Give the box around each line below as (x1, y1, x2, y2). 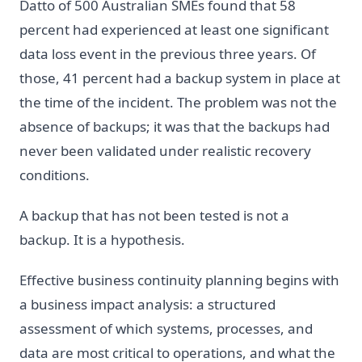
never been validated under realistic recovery (19, 141, 311, 160)
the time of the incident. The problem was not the (19, 92, 337, 112)
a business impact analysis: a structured (19, 294, 276, 314)
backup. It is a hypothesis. (19, 229, 185, 249)
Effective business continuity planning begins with (19, 270, 339, 289)
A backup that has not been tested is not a (19, 205, 289, 225)
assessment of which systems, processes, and (19, 318, 313, 338)
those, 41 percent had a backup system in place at (19, 68, 340, 87)
